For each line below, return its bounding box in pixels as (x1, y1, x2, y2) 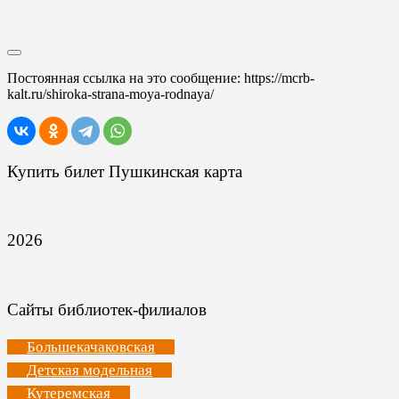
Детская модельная (27, 362, 152, 379)
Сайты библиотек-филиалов (7, 299, 207, 319)
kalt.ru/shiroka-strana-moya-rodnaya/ (7, 86, 214, 102)
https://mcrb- (244, 70, 314, 85)
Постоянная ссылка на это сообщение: (7, 70, 244, 85)
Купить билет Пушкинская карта (7, 161, 242, 181)
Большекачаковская (27, 338, 155, 356)
